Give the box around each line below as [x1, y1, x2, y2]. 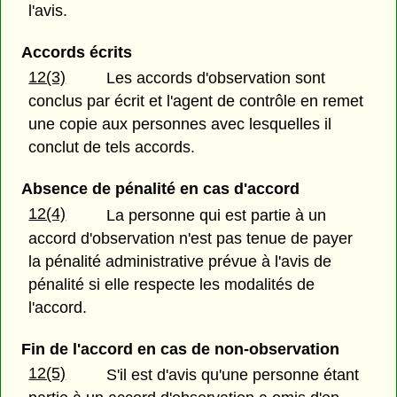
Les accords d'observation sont [106, 69, 326, 88]
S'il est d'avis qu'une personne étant [106, 365, 360, 384]
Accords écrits [20, 43, 132, 62]
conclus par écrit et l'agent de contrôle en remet [28, 92, 364, 111]
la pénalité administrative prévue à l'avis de [28, 252, 332, 270]
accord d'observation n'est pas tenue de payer [28, 229, 354, 247]
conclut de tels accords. [28, 138, 196, 157]
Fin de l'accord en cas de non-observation [20, 339, 339, 358]
